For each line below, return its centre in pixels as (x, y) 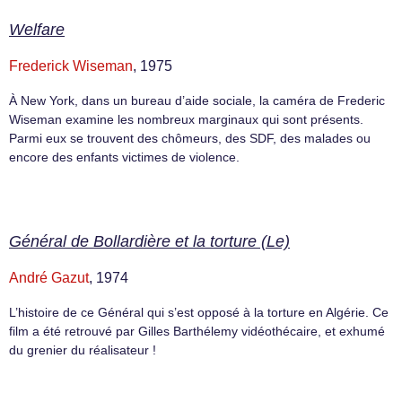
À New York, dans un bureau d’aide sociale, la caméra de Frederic (197, 100)
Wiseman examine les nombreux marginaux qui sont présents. (186, 119)
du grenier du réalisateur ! (83, 350)
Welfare (37, 29)
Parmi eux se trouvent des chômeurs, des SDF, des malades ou (190, 138)
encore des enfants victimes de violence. (124, 157)
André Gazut (49, 277)
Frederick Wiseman (71, 66)
